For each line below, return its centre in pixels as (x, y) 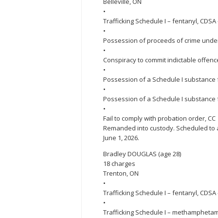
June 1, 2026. (121, 138)
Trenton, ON (121, 173)
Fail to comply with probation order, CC (159, 118)
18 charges (119, 164)
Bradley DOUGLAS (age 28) (142, 154)
